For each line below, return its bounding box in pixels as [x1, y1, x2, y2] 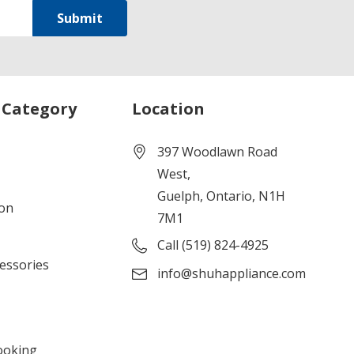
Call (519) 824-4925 [157, 235, 269, 254]
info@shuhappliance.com [157, 264, 307, 282]
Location [132, 97, 205, 119]
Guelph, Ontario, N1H [157, 186, 286, 205]
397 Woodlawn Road [157, 142, 278, 160]
